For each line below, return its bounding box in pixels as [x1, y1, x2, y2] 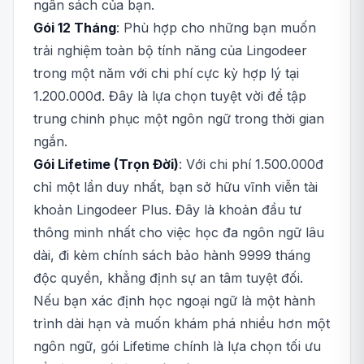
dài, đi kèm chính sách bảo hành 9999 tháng [33, 247, 310, 263]
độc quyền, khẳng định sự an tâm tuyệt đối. [33, 270, 303, 286]
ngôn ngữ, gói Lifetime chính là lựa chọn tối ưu [33, 338, 321, 354]
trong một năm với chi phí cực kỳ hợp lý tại [33, 65, 299, 81]
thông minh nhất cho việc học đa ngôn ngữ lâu [33, 224, 324, 240]
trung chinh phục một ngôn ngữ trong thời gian [33, 110, 324, 127]
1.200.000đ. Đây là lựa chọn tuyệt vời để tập [33, 88, 306, 104]
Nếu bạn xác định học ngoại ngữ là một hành [33, 292, 315, 309]
